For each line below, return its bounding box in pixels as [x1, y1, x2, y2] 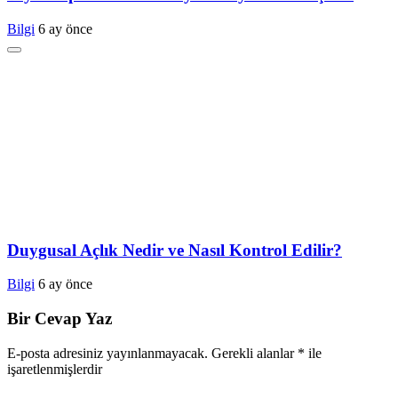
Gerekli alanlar [211, 345, 298, 361]
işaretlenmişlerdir [7, 361, 102, 377]
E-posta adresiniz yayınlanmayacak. [7, 345, 208, 361]
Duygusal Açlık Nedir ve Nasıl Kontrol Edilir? [7, 240, 342, 259]
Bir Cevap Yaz [7, 309, 112, 328]
